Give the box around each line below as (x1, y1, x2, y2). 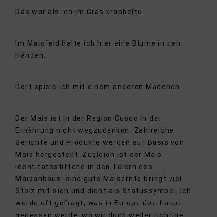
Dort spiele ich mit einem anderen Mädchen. (15, 83, 183, 91)
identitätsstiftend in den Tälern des (15, 163, 153, 171)
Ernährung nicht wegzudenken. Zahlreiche (15, 126, 174, 135)
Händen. (15, 51, 46, 60)
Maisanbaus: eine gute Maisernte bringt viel (15, 175, 182, 183)
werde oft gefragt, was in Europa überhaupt (15, 199, 182, 207)
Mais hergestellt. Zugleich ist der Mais (15, 151, 162, 159)
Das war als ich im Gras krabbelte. (15, 8, 145, 16)
